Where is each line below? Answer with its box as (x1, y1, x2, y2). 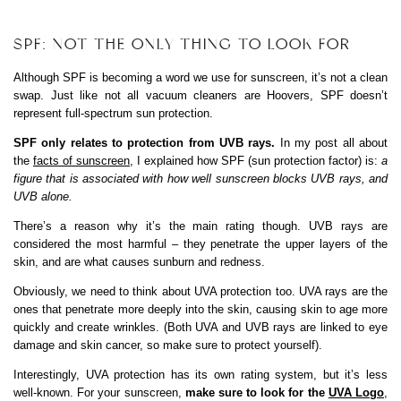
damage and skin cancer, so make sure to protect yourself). (13, 338, 322, 353)
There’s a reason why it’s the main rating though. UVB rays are (13, 219, 388, 234)
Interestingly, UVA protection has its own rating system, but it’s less (13, 368, 388, 382)
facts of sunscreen (33, 154, 130, 168)
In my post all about (275, 136, 388, 150)
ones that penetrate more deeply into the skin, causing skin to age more (13, 303, 388, 317)
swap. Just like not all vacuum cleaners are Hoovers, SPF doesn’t (13, 89, 388, 103)
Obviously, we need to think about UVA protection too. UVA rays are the (13, 285, 388, 299)
